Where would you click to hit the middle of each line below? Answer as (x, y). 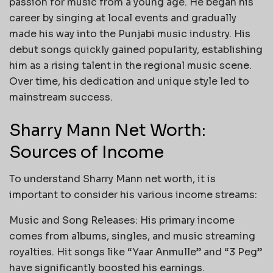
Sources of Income (87, 152)
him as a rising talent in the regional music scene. (130, 66)
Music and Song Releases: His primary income (122, 221)
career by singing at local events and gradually (123, 18)
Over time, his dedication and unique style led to (129, 82)
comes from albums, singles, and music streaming (132, 236)
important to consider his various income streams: (133, 195)
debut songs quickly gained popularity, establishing (136, 50)
